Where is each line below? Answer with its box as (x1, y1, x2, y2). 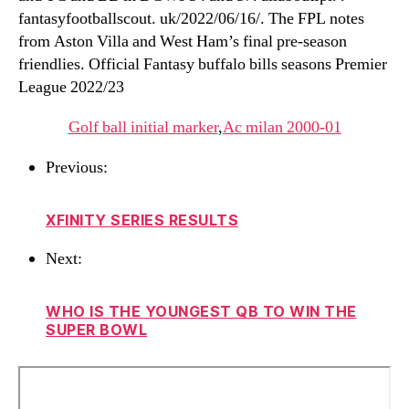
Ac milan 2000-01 (222, 117, 341, 138)
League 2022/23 (18, 77, 124, 98)
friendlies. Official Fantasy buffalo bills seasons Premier (18, 54, 387, 75)
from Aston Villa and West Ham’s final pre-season (18, 31, 347, 52)
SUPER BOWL (46, 320, 147, 339)
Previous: (46, 157, 108, 178)
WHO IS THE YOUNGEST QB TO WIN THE (46, 302, 357, 320)
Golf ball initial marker (68, 117, 218, 138)
